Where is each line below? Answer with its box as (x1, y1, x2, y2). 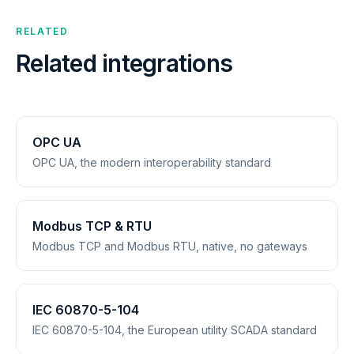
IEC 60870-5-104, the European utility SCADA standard (32, 323, 317, 337)
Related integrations (16, 49, 232, 77)
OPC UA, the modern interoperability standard (32, 156, 271, 169)
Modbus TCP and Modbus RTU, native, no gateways (32, 239, 307, 253)
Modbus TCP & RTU (32, 218, 152, 234)
